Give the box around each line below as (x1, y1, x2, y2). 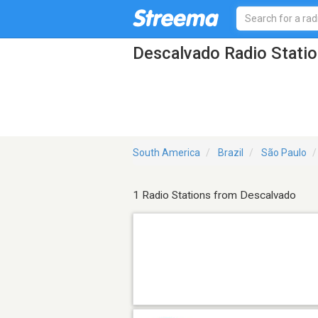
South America (133, 147, 200, 159)
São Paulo (261, 147, 307, 159)
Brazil (218, 147, 243, 159)
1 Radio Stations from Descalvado (133, 189, 296, 202)
